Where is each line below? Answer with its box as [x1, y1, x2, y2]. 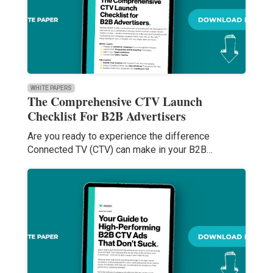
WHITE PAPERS [30, 85, 72, 92]
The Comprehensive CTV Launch [27, 93, 202, 111]
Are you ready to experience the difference [27, 130, 210, 143]
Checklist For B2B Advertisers [27, 107, 186, 126]
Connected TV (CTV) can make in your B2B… [27, 144, 213, 156]
